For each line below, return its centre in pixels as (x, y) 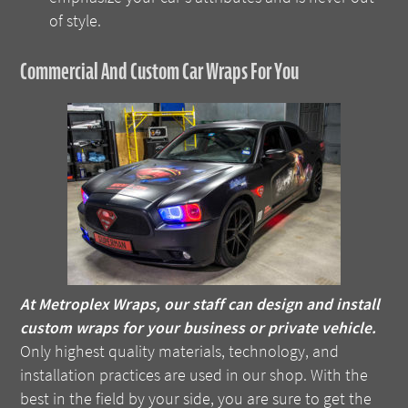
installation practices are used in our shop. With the (194, 375)
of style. (76, 21)
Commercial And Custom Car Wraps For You (160, 72)
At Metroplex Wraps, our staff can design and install (200, 304)
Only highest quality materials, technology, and (180, 351)
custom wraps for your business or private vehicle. (199, 327)
